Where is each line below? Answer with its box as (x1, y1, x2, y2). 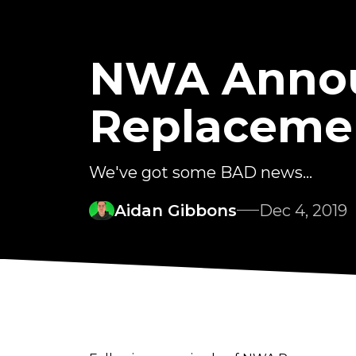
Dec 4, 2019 (259, 200, 347, 220)
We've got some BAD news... (89, 162, 312, 182)
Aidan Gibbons (114, 200, 237, 220)
